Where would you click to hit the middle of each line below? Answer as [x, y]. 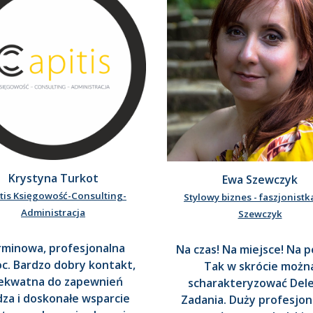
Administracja [53, 213]
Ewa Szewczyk [260, 180]
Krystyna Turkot [53, 179]
